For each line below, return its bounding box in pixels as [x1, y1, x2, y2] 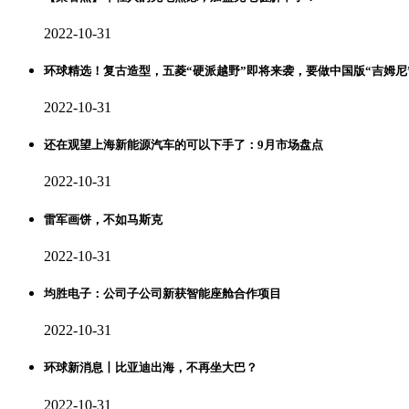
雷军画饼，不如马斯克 [44, 212, 163, 226]
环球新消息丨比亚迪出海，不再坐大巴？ [44, 361, 257, 375]
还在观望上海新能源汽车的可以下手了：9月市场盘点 [44, 138, 323, 152]
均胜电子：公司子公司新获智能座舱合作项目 [44, 287, 281, 300]
